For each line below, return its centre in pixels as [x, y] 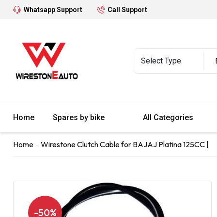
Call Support [127, 10]
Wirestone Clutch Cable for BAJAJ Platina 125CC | [125, 144]
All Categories [169, 117]
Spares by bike [80, 117]
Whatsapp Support [53, 10]
